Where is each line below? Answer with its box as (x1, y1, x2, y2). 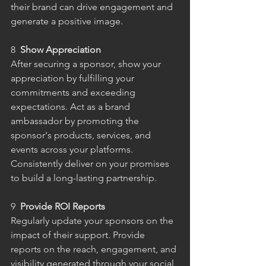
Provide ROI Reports (20, 200, 105, 212)
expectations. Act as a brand (11, 100, 132, 112)
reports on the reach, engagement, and (11, 243, 179, 255)
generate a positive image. (11, 15, 123, 27)
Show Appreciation (18, 43, 101, 55)
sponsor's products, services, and (11, 129, 153, 141)
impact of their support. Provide (11, 229, 147, 240)
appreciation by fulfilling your (11, 72, 137, 84)
